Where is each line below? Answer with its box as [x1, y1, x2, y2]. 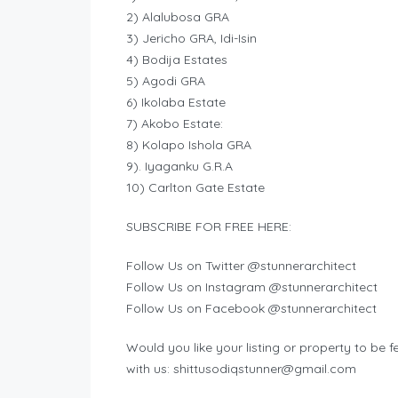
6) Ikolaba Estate [126, 94, 226, 111]
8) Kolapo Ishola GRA [126, 137, 251, 154]
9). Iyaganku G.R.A [126, 158, 233, 175]
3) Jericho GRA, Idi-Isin [126, 30, 257, 47]
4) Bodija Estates [126, 52, 227, 68]
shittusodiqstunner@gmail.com [173, 361, 356, 378]
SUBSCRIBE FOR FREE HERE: [126, 219, 291, 235]
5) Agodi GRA [126, 73, 205, 90]
